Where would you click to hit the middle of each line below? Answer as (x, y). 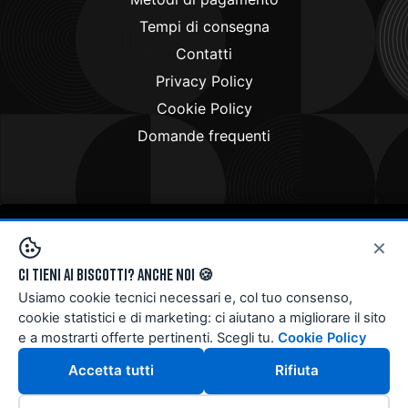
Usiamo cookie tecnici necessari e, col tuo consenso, (185, 298)
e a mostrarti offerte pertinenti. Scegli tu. (148, 338)
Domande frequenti (204, 136)
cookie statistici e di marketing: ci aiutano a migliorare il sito (202, 318)
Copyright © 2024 (92, 243)
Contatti (204, 54)
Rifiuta (297, 371)
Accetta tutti (111, 371)
